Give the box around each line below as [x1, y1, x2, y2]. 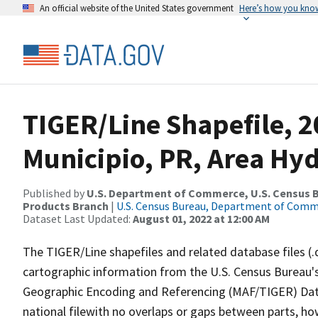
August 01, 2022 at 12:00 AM [133, 212, 270, 226]
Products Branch [23, 199, 109, 213]
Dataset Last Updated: [23, 212, 133, 226]
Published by [23, 186, 87, 200]
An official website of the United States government [40, 2, 234, 13]
